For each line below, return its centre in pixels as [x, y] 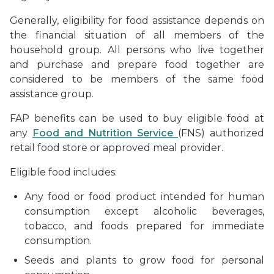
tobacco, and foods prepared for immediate [144, 226]
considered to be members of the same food [137, 79]
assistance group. [52, 94]
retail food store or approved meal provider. [117, 147]
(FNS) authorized [221, 133]
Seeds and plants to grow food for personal [144, 260]
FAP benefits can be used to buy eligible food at [137, 118]
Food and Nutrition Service [105, 133]
